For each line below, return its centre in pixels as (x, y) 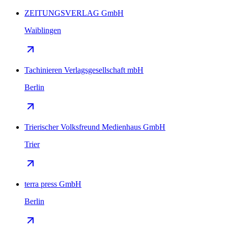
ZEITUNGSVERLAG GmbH (74, 13)
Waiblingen (43, 30)
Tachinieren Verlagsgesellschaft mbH (84, 70)
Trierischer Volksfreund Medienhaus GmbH (95, 127)
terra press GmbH (53, 184)
